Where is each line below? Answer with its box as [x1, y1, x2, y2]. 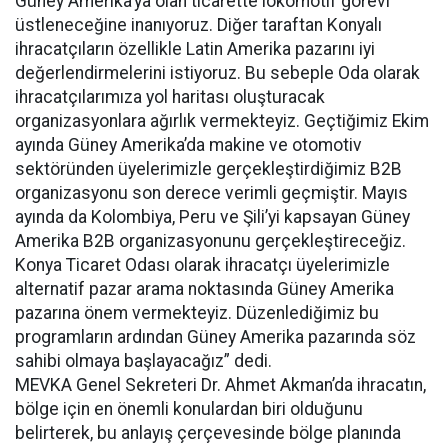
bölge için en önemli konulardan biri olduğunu [15, 399, 363, 419]
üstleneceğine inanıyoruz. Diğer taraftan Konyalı [15, 15, 382, 35]
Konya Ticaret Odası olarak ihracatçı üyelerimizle [15, 255, 390, 275]
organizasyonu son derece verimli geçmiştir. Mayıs [15, 183, 408, 203]
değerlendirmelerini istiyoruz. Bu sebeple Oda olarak [15, 63, 420, 83]
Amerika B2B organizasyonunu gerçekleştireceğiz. [15, 231, 406, 251]
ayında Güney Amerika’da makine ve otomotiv [15, 135, 362, 155]
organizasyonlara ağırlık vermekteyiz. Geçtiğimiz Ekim [15, 111, 429, 131]
